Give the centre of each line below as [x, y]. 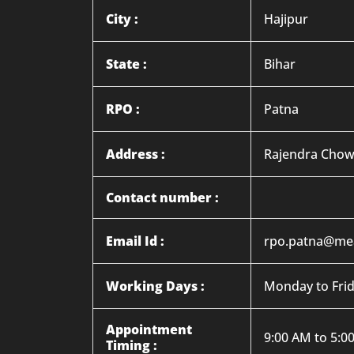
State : [126, 64]
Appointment [149, 330]
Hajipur [286, 19]
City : [122, 19]
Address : [136, 154]
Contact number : [162, 198]
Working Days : [155, 286]
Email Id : [135, 241]
